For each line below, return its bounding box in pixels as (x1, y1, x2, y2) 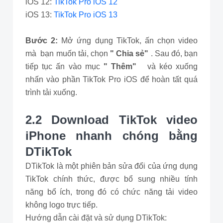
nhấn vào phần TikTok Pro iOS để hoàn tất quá (25, 75, 198, 84)
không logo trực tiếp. (25, 201, 98, 209)
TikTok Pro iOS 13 (54, 10, 117, 19)
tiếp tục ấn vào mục (25, 62, 104, 71)
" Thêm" (103, 62, 140, 71)
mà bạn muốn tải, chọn (25, 49, 110, 58)
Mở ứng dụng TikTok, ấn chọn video (61, 36, 198, 45)
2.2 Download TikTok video (25, 113, 198, 126)
